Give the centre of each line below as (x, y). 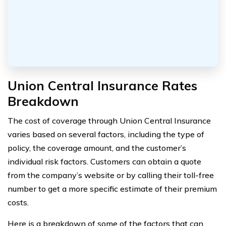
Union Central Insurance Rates (102, 85)
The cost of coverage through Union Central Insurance (109, 120)
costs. (18, 202)
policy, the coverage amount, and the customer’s (97, 148)
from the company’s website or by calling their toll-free (111, 175)
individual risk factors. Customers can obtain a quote (104, 161)
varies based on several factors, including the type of (106, 134)
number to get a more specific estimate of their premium (112, 188)
